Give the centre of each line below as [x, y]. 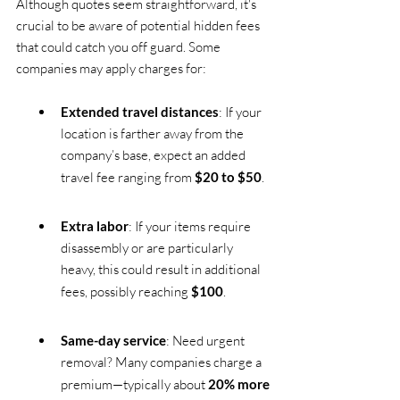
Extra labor [95, 225]
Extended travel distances [140, 111]
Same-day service [113, 340]
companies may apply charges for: [111, 68]
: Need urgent [207, 340]
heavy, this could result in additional [162, 269]
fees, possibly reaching [126, 291]
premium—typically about [134, 384]
